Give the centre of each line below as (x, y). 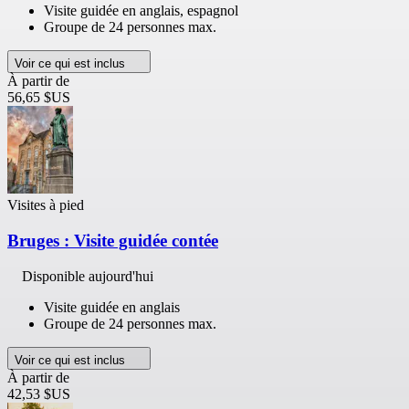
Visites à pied (46, 205)
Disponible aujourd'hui (88, 276)
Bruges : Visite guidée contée (113, 240)
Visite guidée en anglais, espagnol (141, 11)
